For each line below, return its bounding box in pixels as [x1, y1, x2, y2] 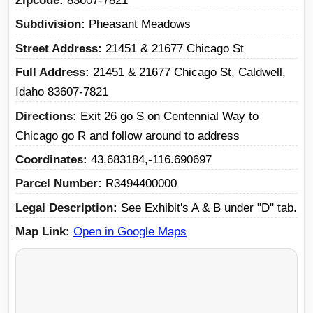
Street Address [15, 41, 98, 55]
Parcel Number [15, 177, 98, 191]
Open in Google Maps [73, 225, 187, 239]
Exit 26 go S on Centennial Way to [80, 109, 259, 123]
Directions [15, 109, 73, 123]
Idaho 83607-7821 [15, 85, 108, 99]
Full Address [15, 66, 85, 80]
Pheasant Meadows [89, 17, 191, 31]
